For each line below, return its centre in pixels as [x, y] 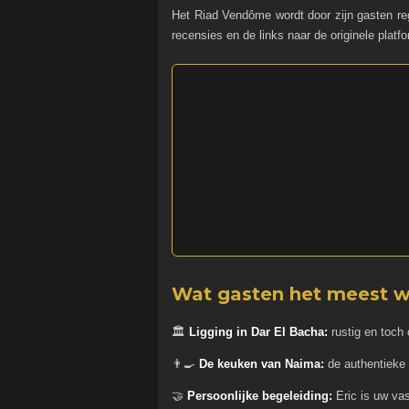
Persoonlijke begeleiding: [260, 396]
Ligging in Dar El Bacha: [258, 332]
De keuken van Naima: [262, 364]
